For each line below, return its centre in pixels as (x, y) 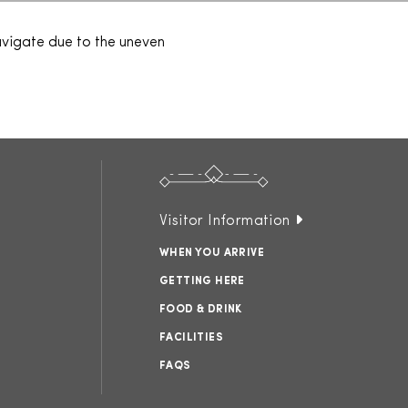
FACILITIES (191, 338)
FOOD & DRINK (201, 310)
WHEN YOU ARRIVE (212, 253)
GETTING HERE (202, 281)
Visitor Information (225, 221)
